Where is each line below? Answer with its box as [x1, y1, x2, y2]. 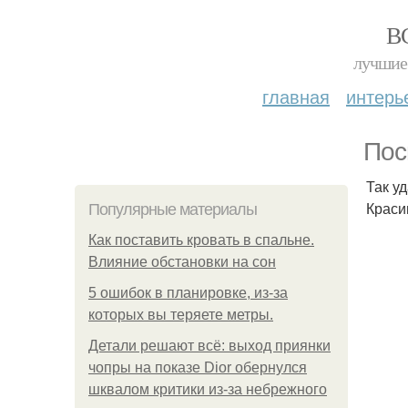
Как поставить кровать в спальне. [88, 232, 314, 248]
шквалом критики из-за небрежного [88, 382, 327, 397]
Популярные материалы [88, 200, 257, 219]
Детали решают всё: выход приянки [88, 338, 331, 353]
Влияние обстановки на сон [88, 254, 276, 270]
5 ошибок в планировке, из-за [88, 285, 288, 301]
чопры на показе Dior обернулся [88, 360, 307, 375]
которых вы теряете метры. [88, 307, 273, 322]
